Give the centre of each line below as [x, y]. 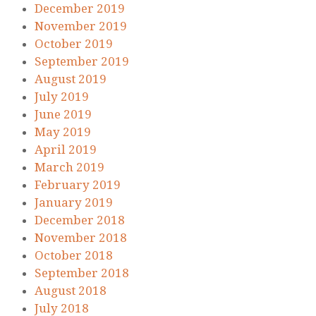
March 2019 [69, 168]
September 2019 [82, 62]
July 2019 [62, 97]
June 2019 [63, 115]
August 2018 [71, 291]
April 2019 [66, 150]
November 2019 [81, 26]
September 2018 [82, 273]
